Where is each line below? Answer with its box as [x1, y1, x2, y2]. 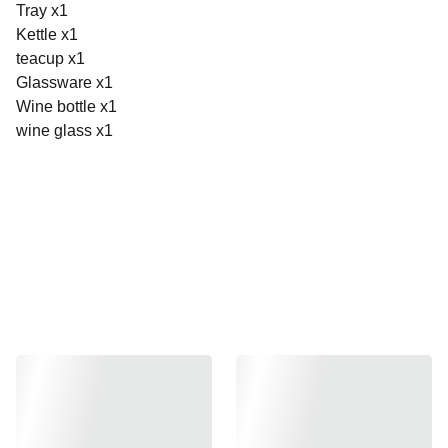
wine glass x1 [16, 122, 113, 139]
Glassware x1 [16, 74, 113, 91]
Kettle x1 [16, 26, 78, 43]
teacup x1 [16, 50, 85, 67]
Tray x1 [16, 2, 68, 19]
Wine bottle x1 [16, 98, 117, 115]
